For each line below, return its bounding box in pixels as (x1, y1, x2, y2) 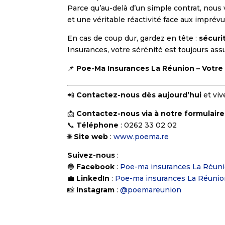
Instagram (76, 185, 115, 195)
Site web (74, 132, 108, 142)
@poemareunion (118, 185, 182, 195)
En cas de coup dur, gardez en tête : (67, 34, 199, 43)
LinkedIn (76, 174, 110, 183)
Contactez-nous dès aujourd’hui (76, 90, 202, 100)
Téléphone (76, 121, 119, 130)
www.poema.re (114, 132, 169, 142)
